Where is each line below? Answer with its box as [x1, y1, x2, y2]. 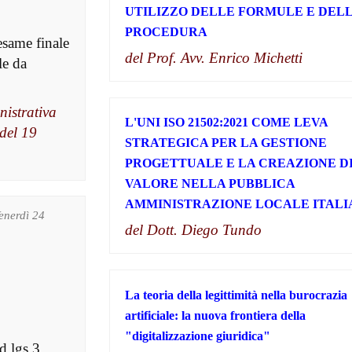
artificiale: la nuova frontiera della [124, 308, 306, 322]
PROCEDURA [124, 25, 207, 39]
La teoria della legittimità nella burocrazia [124, 288, 347, 302]
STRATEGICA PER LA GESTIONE [124, 136, 327, 150]
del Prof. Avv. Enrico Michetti [124, 49, 302, 67]
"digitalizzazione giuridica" [124, 328, 270, 343]
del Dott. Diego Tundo [124, 222, 262, 239]
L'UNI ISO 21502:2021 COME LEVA [124, 115, 328, 130]
